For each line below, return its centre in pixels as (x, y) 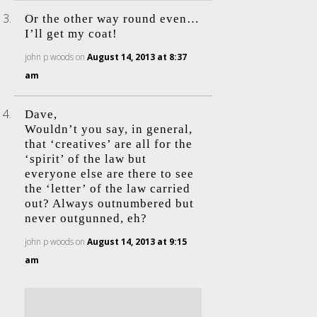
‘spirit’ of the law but (86, 159)
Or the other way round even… (112, 19)
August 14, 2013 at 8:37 (137, 57)
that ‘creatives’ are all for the (109, 144)
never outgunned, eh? (86, 218)
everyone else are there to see (109, 174)
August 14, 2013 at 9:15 (137, 242)
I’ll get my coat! (71, 34)
